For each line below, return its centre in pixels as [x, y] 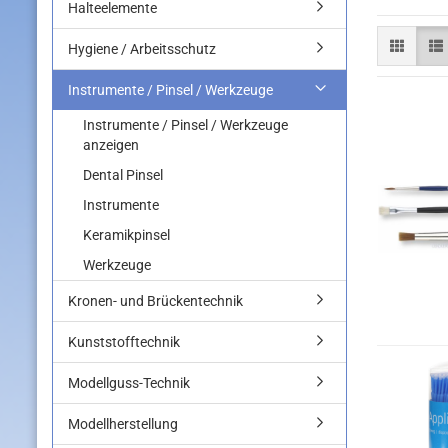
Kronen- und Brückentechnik [155, 301]
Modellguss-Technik [129, 383]
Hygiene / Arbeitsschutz [142, 49]
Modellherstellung [123, 424]
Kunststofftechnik [124, 342]
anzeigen [111, 145]
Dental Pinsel [123, 175]
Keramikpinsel [126, 235]
